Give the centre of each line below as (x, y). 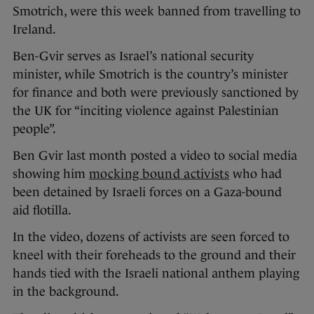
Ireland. (34, 30)
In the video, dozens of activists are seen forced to (151, 237)
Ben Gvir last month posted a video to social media (155, 156)
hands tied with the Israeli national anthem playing (156, 274)
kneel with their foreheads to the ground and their (154, 255)
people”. (34, 129)
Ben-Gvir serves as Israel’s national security (133, 56)
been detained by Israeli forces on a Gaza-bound (147, 192)
